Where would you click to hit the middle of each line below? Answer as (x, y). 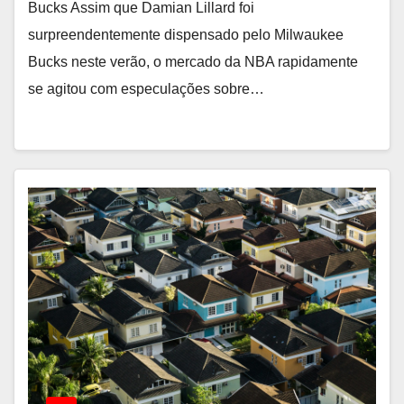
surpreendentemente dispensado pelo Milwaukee (186, 35)
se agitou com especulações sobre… (146, 89)
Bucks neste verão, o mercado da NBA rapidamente (193, 62)
